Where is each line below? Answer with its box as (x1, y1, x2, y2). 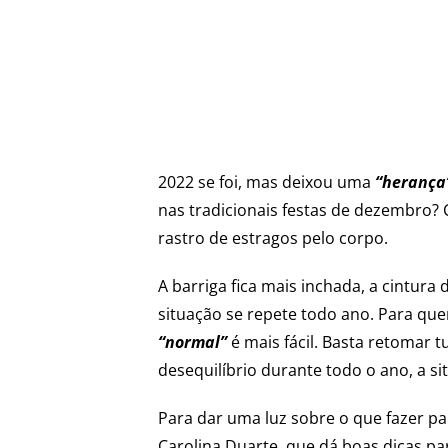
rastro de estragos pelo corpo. (158, 226, 389, 249)
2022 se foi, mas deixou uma (158, 170, 376, 193)
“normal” (158, 330, 228, 353)
